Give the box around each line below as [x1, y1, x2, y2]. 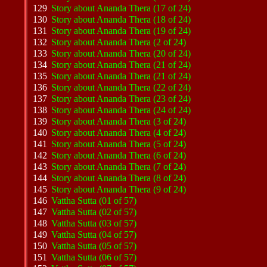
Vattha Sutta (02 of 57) [51, 207, 137, 217]
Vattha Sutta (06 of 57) [51, 252, 137, 262]
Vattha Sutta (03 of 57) [51, 218, 137, 228]
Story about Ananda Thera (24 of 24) [51, 105, 191, 115]
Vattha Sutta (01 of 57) [51, 195, 137, 206]
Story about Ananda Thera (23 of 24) [51, 94, 191, 104]
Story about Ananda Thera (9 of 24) [51, 184, 187, 194]
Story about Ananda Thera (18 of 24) [51, 14, 191, 24]
